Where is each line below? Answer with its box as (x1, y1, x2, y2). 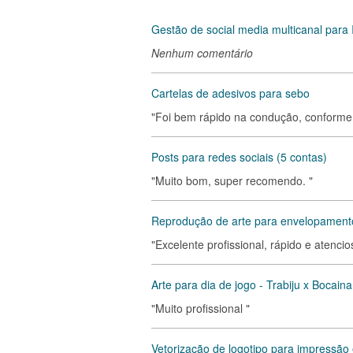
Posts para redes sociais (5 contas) (151, 149, 327, 165)
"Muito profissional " (151, 300, 250, 316)
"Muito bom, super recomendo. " (151, 173, 313, 188)
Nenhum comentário (151, 45, 253, 61)
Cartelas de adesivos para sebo (151, 85, 310, 101)
